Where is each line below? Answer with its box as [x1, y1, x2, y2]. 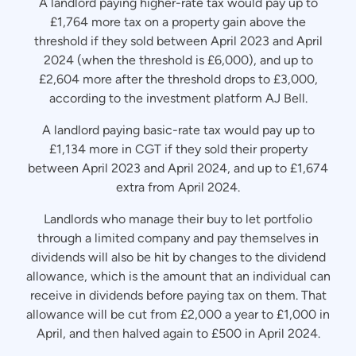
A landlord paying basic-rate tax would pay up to [41, 122, 315, 137]
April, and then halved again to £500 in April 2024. [36, 326, 320, 341]
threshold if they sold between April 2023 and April [33, 33, 323, 48]
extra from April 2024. [116, 180, 240, 195]
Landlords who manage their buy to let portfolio [44, 211, 312, 226]
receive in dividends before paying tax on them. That [29, 288, 327, 303]
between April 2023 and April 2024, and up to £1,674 [28, 161, 328, 176]
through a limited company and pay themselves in [37, 230, 319, 246]
